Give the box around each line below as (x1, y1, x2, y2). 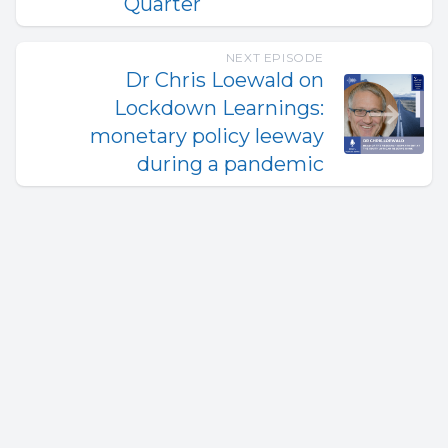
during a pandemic (137, 152, 324, 176)
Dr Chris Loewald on (125, 68, 324, 92)
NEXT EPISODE (225, 50, 324, 65)
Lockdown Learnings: (114, 96, 324, 120)
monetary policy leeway (90, 124, 324, 148)
